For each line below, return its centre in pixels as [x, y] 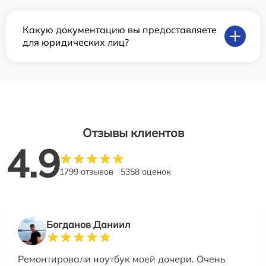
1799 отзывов [86, 172]
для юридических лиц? [76, 42]
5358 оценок [146, 172]
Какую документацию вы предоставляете [120, 30]
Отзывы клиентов [133, 133]
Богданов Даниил [88, 225]
